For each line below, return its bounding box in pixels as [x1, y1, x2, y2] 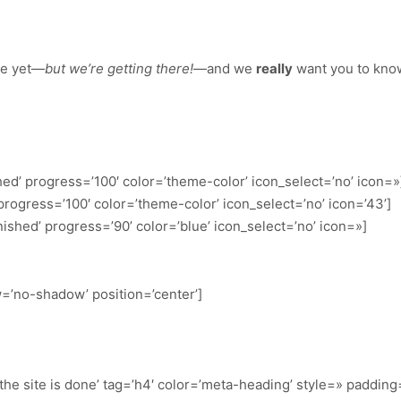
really [256, 60, 293, 78]
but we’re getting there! [45, 60, 193, 78]
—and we [193, 60, 256, 78]
